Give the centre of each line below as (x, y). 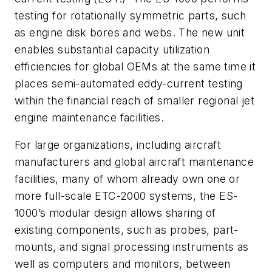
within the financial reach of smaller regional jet (134, 100)
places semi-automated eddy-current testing (129, 83)
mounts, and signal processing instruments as (132, 247)
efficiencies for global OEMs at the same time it (135, 66)
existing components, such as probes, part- (127, 230)
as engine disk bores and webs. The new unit (130, 32)
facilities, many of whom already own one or (127, 179)
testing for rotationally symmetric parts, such (131, 15)
